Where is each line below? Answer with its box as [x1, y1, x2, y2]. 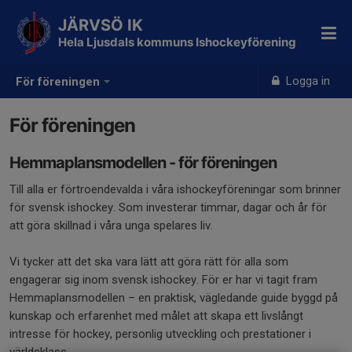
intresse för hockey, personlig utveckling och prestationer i [9, 327, 311, 341]
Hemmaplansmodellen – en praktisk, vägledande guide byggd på [9, 291, 338, 305]
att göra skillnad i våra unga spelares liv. [9, 218, 213, 233]
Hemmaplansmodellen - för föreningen [9, 153, 277, 172]
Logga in [283, 74, 331, 88]
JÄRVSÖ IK [58, 16, 143, 35]
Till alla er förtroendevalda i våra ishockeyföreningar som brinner [9, 182, 341, 196]
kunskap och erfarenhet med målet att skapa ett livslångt [9, 309, 303, 323]
